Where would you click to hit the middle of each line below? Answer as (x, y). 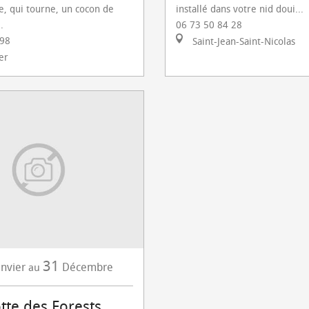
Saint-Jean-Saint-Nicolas (242, 42)
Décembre (87, 267)
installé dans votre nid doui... (240, 9)
